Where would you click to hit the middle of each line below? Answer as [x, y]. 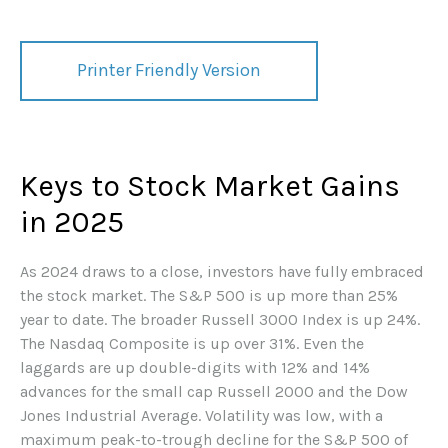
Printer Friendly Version [169, 69]
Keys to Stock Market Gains [210, 185]
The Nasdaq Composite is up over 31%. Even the [192, 343]
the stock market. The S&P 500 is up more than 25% [209, 295]
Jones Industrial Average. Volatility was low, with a [201, 415]
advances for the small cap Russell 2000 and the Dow [214, 391]
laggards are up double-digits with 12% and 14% [195, 367]
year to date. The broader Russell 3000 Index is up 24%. [220, 319]
